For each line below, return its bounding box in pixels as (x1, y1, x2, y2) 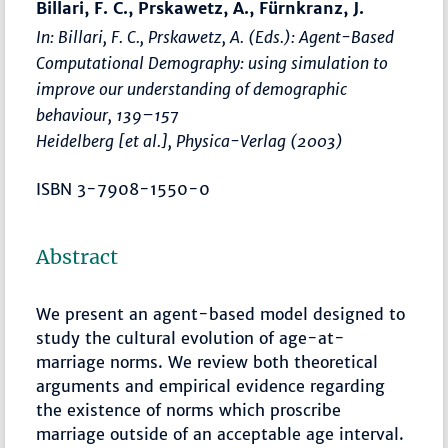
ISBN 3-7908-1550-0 (36, 179, 211, 200)
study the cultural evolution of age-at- (36, 328, 346, 349)
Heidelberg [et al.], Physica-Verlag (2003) (36, 131, 344, 152)
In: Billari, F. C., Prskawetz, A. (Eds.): (36, 27, 300, 48)
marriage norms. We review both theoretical (36, 352, 379, 373)
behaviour (36, 105, 109, 126)
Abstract (36, 245, 119, 270)
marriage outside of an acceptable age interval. (36, 424, 405, 445)
